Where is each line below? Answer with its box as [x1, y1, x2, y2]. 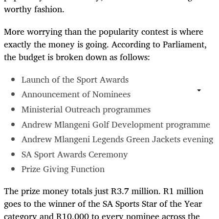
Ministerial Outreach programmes [22, 102, 151, 117]
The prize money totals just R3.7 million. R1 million [4, 183, 203, 198]
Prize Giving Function [22, 161, 105, 176]
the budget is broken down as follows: [4, 49, 150, 64]
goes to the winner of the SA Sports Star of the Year [4, 196, 202, 211]
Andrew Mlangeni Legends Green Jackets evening [22, 131, 213, 147]
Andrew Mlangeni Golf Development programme [22, 116, 210, 131]
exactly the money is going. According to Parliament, [4, 36, 207, 51]
